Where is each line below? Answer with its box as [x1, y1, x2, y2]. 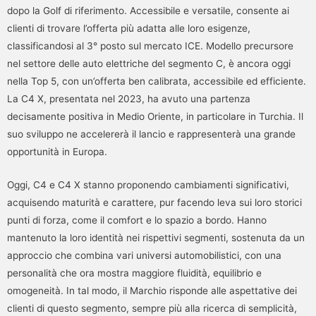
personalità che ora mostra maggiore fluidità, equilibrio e [7, 267, 262, 279]
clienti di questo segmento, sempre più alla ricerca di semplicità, [7, 302, 297, 314]
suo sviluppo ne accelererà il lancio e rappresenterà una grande [7, 128, 296, 140]
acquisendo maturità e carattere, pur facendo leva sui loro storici [7, 196, 302, 208]
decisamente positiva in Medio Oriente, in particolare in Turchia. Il [7, 111, 303, 123]
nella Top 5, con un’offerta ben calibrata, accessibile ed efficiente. [7, 75, 306, 87]
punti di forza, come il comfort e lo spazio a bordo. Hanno [7, 214, 267, 226]
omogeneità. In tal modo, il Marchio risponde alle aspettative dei [7, 284, 297, 296]
